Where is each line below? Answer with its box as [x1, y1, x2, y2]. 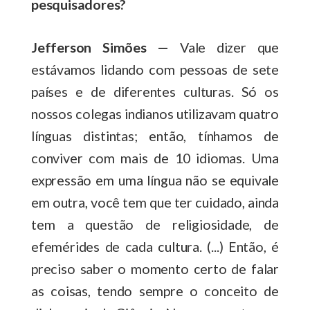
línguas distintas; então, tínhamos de [31, 127, 279, 144]
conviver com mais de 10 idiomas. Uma [31, 149, 279, 166]
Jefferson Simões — [31, 38, 170, 55]
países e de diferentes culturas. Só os [31, 82, 279, 100]
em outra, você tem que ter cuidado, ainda [31, 193, 279, 210]
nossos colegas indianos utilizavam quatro [31, 104, 279, 122]
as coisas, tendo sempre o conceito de [31, 282, 279, 299]
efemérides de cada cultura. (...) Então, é [31, 237, 279, 255]
